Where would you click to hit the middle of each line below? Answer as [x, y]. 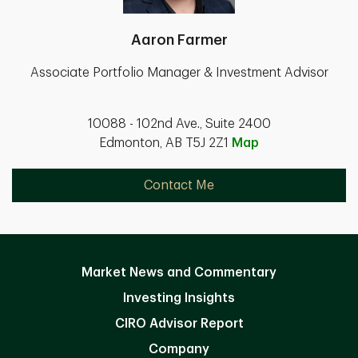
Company [179, 350]
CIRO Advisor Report [179, 324]
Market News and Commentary [179, 273]
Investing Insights [179, 298]
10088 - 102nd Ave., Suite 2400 [179, 124]
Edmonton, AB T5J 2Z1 [165, 143]
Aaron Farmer [179, 40]
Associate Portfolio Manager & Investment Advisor [179, 73]
